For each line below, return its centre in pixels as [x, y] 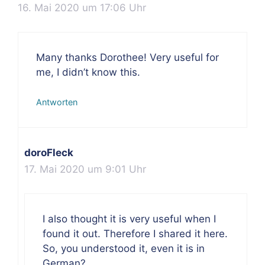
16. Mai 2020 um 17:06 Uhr [82, 8]
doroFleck [49, 153]
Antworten [57, 102]
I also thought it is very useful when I [129, 219]
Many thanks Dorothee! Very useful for [127, 57]
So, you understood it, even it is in [124, 248]
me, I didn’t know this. [88, 72]
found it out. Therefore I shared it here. [135, 233]
